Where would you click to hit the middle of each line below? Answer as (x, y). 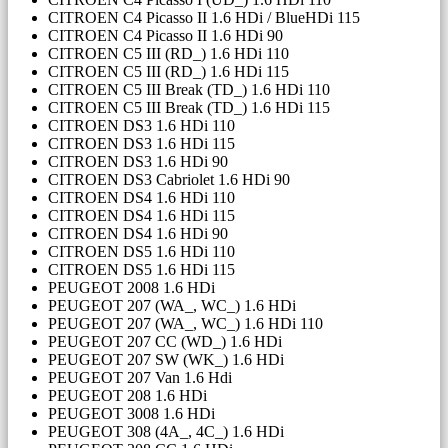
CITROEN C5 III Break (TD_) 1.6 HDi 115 (189, 108)
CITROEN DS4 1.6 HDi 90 (138, 234)
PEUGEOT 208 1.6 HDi (127, 396)
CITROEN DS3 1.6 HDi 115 (141, 144)
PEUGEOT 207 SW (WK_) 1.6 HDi (166, 360)
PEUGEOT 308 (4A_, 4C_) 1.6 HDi (166, 432)
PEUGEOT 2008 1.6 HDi (131, 288)
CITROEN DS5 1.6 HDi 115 (141, 270)
